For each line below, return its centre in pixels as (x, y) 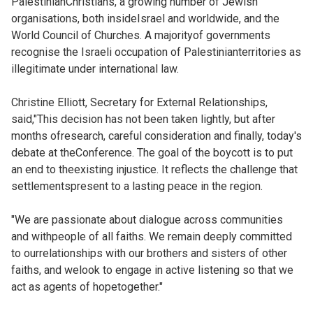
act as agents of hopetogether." (87, 287)
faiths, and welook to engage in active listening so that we (152, 270)
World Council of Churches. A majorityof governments (141, 35)
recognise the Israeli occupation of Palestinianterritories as (156, 52)
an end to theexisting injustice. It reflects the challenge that (154, 169)
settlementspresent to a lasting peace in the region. (137, 186)
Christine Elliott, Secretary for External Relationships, (139, 102)
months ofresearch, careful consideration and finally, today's (156, 136)
